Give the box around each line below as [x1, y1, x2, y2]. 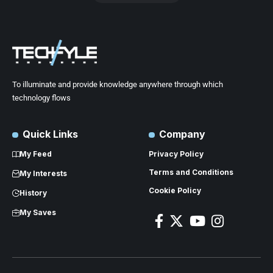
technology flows [12, 93, 71, 103]
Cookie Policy [149, 186, 201, 196]
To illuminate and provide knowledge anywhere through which [12, 80, 223, 90]
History [19, 188, 47, 198]
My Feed [19, 149, 52, 159]
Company [158, 128, 205, 141]
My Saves [19, 208, 56, 218]
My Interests [19, 169, 67, 179]
